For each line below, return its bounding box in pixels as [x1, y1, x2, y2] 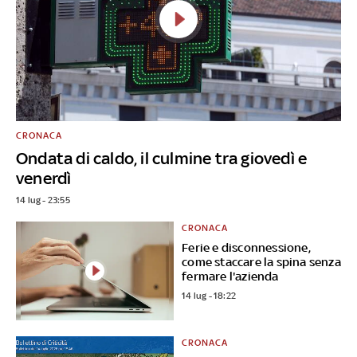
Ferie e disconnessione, [182, 240, 311, 254]
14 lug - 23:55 [15, 194, 70, 206]
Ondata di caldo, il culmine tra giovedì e [15, 147, 308, 168]
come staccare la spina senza [182, 254, 341, 269]
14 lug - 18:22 [182, 289, 237, 301]
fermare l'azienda [182, 269, 279, 283]
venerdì [15, 167, 72, 188]
